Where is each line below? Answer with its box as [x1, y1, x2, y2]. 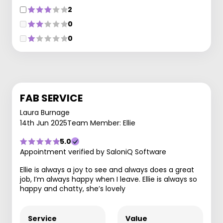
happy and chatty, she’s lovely [20, 184, 125, 194]
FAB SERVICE [20, 91, 83, 105]
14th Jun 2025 [20, 118, 67, 128]
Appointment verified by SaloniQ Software [20, 147, 166, 157]
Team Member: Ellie [67, 118, 135, 128]
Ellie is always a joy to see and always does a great [20, 165, 194, 175]
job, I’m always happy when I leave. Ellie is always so [20, 174, 197, 184]
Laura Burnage [20, 108, 70, 117]
